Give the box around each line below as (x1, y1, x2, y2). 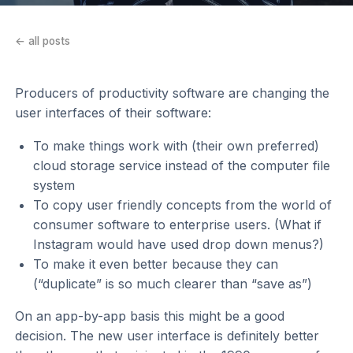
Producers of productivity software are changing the (15, 84, 330, 101)
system (32, 176, 75, 193)
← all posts (15, 35, 71, 48)
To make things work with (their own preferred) (32, 137, 319, 154)
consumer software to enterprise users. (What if (32, 216, 321, 232)
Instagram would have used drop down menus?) (32, 236, 324, 252)
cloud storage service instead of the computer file (32, 157, 330, 173)
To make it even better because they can (32, 255, 278, 272)
